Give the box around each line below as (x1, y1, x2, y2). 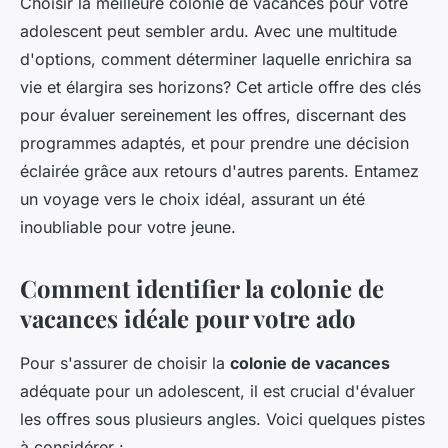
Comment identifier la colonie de (20, 272, 384, 305)
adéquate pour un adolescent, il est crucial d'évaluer (20, 381, 415, 402)
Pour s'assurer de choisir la (20, 353, 230, 374)
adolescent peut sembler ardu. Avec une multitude (20, 21, 397, 42)
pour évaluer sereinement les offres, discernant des (20, 105, 406, 126)
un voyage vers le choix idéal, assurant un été (20, 189, 365, 210)
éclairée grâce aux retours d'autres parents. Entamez (20, 161, 419, 182)
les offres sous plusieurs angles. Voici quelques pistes (20, 409, 425, 430)
